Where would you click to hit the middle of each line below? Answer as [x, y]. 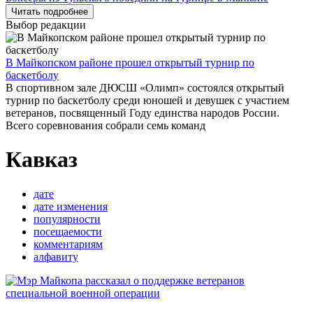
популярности [67, 219]
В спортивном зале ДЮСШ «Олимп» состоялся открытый [145, 88]
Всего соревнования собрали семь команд [105, 125]
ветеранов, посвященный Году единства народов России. [143, 113]
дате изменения [71, 206]
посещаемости [68, 231]
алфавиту [56, 256]
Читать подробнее [50, 12]
